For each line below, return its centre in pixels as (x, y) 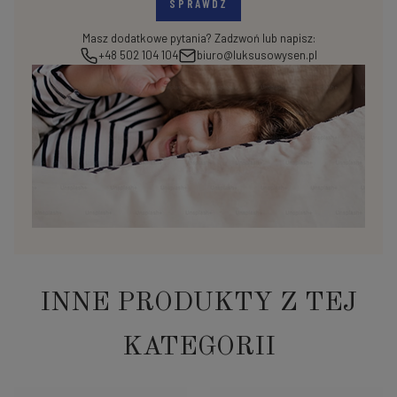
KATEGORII (198, 347)
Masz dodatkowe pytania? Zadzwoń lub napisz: (198, 38)
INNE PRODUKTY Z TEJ (198, 303)
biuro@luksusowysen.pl (257, 55)
